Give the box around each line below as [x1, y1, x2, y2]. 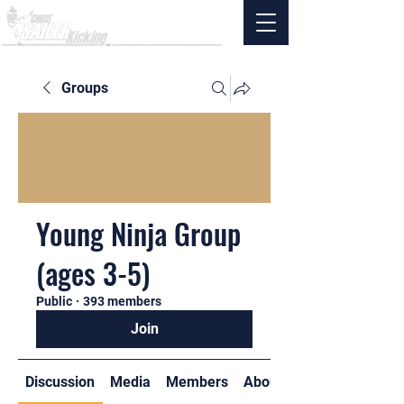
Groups [61, 79, 108, 96]
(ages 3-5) [36, 252, 150, 294]
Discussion [25, 373, 96, 390]
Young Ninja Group [36, 212, 241, 254]
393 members [83, 294, 161, 308]
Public [36, 294, 72, 308]
